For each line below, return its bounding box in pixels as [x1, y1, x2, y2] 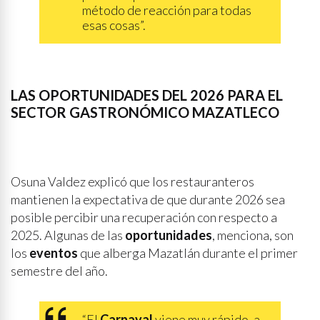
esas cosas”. [82, 17, 146, 33]
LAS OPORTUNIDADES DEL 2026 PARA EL [11, 86, 283, 104]
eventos [29, 245, 78, 261]
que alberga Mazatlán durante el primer [78, 245, 298, 261]
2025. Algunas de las [11, 227, 125, 243]
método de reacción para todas [82, 2, 251, 18]
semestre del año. [11, 263, 108, 279]
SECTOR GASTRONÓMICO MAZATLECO [11, 104, 279, 121]
